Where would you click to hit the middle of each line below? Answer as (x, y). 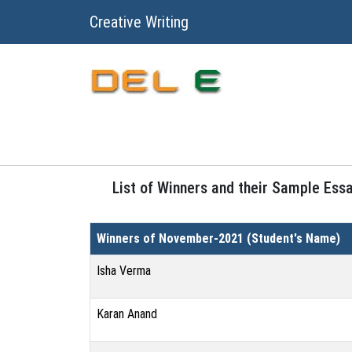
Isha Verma (124, 271)
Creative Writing (139, 22)
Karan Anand (127, 314)
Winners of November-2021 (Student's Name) (218, 238)
